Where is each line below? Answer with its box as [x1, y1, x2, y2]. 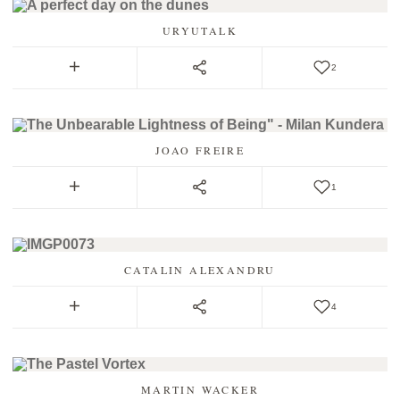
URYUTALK [162, 23, 238, 37]
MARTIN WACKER [140, 382, 260, 396]
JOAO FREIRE [154, 143, 246, 157]
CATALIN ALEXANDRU [124, 262, 276, 277]
